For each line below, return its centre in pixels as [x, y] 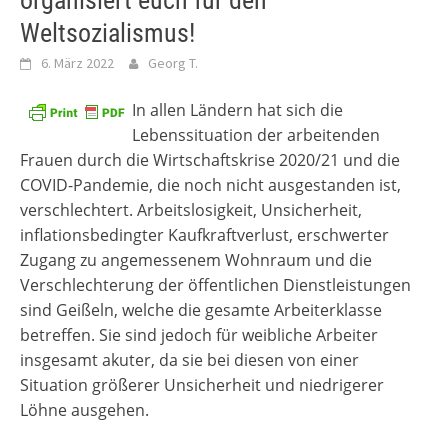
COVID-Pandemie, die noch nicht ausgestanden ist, [210, 185]
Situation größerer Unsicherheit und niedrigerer [202, 385]
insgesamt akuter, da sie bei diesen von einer [189, 360]
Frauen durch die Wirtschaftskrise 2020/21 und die [210, 160]
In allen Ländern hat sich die [237, 110]
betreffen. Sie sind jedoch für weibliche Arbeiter [199, 335]
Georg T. [173, 63]
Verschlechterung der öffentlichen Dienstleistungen [215, 285]
